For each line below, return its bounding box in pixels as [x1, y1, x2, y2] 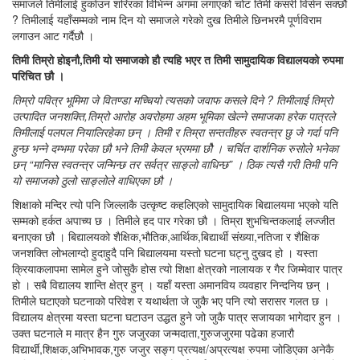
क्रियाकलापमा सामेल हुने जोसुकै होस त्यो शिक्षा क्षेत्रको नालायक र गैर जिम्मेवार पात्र [12, 260, 342, 277]
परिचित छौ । [12, 67, 64, 84]
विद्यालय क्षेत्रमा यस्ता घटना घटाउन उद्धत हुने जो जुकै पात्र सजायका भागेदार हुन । [12, 309, 342, 325]
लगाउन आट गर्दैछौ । [12, 27, 94, 44]
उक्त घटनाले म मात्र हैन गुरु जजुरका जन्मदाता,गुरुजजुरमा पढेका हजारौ [12, 325, 294, 342]
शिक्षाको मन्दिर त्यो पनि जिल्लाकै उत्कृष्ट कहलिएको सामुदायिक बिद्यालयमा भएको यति [12, 196, 338, 213]
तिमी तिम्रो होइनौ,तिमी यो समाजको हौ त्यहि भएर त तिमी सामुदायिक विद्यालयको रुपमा [12, 51, 343, 68]
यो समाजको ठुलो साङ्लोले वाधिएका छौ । [12, 172, 173, 189]
